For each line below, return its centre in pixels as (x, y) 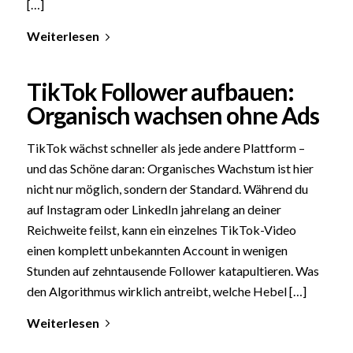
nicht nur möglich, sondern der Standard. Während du (167, 188)
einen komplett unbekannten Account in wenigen (157, 250)
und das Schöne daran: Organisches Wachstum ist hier (170, 168)
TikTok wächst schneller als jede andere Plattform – (165, 147)
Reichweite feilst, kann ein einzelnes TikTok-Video (161, 229)
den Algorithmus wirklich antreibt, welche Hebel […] (166, 291)
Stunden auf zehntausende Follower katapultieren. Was (173, 270)
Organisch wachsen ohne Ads (173, 115)
